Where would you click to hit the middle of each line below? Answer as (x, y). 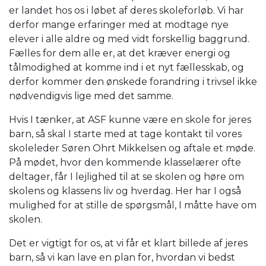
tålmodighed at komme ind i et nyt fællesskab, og (126, 67)
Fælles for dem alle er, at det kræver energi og (120, 53)
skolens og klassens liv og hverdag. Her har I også (125, 191)
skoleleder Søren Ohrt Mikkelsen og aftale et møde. (132, 148)
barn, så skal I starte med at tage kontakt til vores (125, 134)
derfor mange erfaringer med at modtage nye (119, 24)
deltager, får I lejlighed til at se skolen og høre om (126, 176)
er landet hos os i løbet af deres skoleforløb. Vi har (126, 10)
